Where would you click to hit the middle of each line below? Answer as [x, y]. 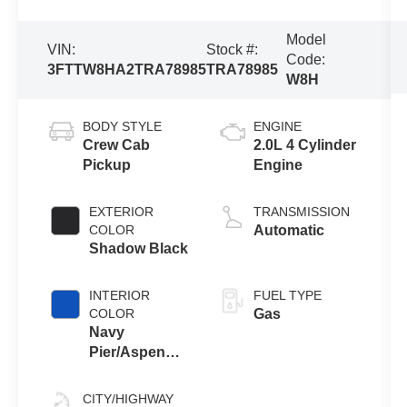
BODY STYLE [123, 126]
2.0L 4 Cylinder [304, 144]
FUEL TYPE [287, 295]
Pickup [107, 164]
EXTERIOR [122, 211]
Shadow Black [139, 248]
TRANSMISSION [301, 211]
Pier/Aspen [128, 352]
